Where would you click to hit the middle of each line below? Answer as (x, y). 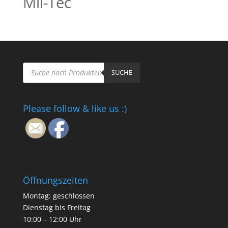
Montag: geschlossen (59, 196)
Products (37, 65)
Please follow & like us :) (75, 108)
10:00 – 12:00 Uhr (52, 219)
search (34, 72)
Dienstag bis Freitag (56, 207)
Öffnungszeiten (55, 180)
